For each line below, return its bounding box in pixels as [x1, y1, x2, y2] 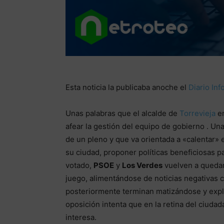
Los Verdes [121, 160, 162, 170]
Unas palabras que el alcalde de [65, 108, 179, 118]
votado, [65, 160, 93, 170]
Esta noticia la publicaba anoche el [65, 82, 188, 92]
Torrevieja [179, 108, 215, 118]
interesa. [65, 212, 96, 222]
